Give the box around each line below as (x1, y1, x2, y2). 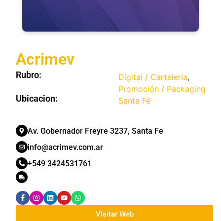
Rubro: (16, 70, 41, 80)
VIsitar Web (95, 210, 134, 219)
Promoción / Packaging (118, 84, 206, 94)
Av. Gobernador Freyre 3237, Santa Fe (28, 126, 163, 136)
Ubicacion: (16, 94, 58, 104)
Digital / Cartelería (118, 72, 187, 82)
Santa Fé (118, 96, 150, 106)
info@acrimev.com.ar (28, 143, 103, 152)
